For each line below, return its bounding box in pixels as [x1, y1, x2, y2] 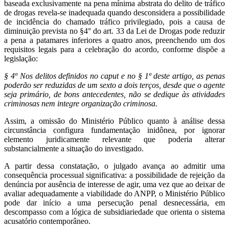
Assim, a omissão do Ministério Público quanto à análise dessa [4, 117, 225, 126]
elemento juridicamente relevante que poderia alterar [4, 135, 225, 144]
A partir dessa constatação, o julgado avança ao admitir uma [4, 162, 225, 171]
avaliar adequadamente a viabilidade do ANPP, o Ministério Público [4, 189, 225, 198]
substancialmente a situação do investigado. [4, 144, 144, 153]
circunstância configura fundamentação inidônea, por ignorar [4, 126, 225, 135]
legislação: [4, 54, 38, 63]
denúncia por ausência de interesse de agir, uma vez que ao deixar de [4, 180, 225, 189]
